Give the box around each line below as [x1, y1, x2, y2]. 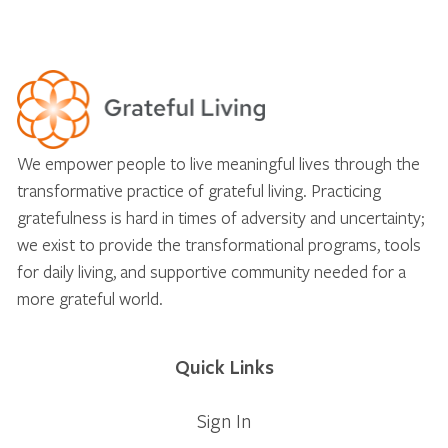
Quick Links [174, 353, 274, 380]
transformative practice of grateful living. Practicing [17, 178, 381, 202]
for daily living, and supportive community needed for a [17, 259, 406, 283]
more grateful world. [17, 286, 163, 310]
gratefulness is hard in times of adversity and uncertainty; [17, 205, 424, 229]
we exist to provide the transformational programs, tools [17, 232, 421, 256]
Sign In [197, 407, 251, 433]
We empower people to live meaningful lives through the [17, 151, 420, 175]
